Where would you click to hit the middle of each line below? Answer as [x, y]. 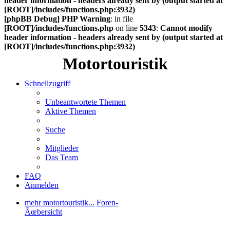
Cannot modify [186, 28]
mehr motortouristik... [60, 203]
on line [127, 28]
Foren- [107, 203]
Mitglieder [62, 148]
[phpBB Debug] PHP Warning [57, 19]
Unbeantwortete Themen [85, 102]
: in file [122, 19]
